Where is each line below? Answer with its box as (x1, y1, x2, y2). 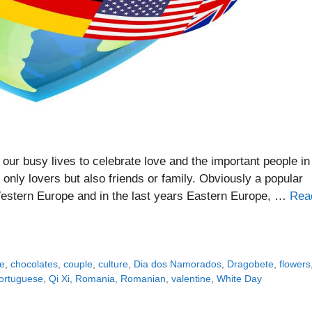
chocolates (10, 258, 58, 270)
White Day (217, 272, 262, 284)
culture (98, 258, 129, 270)
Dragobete (227, 258, 274, 270)
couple (63, 258, 93, 270)
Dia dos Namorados (134, 258, 222, 270)
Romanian (120, 272, 166, 284)
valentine (171, 272, 211, 284)
